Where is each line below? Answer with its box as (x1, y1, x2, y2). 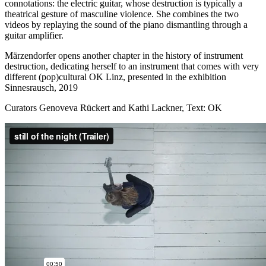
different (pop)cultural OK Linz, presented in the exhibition (5, 71, 226, 82)
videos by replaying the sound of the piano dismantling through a (5, 19, 248, 30)
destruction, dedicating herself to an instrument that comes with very (5, 61, 259, 71)
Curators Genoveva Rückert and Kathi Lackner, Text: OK (5, 102, 222, 113)
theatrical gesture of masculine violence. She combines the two (5, 8, 239, 19)
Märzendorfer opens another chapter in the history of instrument (5, 50, 243, 61)
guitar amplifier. (5, 30, 64, 40)
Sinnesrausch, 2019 (5, 82, 78, 93)
